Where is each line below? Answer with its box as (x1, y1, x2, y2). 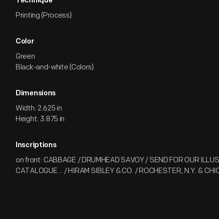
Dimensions (16, 90, 56, 97)
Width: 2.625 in (16, 104, 62, 113)
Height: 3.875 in (16, 114, 65, 124)
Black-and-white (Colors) (16, 63, 94, 72)
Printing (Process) (16, 11, 72, 20)
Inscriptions (16, 142, 57, 149)
